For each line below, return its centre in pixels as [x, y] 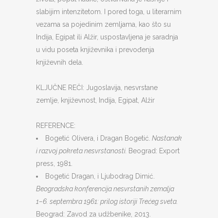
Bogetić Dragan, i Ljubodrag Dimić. [100, 176]
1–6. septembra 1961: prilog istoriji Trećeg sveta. [107, 201]
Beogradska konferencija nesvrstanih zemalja [105, 189]
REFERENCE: [56, 126]
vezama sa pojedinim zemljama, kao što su [103, 24]
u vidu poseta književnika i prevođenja [95, 50]
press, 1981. [54, 163]
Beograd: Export [154, 151]
